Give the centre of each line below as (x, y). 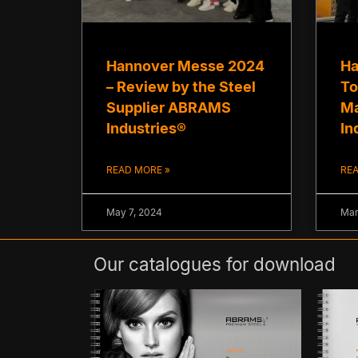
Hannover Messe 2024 (185, 66)
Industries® (146, 129)
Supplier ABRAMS (169, 108)
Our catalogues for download (215, 265)
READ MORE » (138, 170)
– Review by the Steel (181, 87)
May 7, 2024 (134, 213)
